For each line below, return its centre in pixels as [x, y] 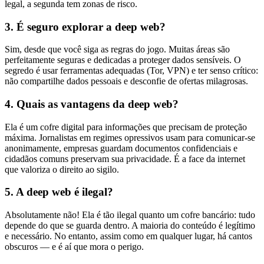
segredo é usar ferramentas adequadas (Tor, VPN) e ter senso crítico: [131, 71]
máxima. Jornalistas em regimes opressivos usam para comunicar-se [130, 137]
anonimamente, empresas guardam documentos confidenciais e [121, 148]
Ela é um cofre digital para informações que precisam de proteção [126, 127]
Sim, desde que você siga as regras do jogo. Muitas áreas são [117, 49]
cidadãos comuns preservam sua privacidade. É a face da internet [125, 159]
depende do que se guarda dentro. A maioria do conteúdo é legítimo [130, 226]
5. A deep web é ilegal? [59, 192]
